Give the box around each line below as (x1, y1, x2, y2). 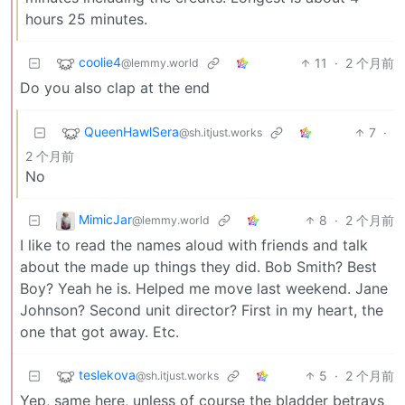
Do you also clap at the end (20, 78, 210, 97)
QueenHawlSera (84, 123, 179, 139)
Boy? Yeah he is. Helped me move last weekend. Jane (20, 278, 388, 297)
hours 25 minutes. (25, 9, 147, 28)
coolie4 (79, 53, 121, 70)
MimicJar (79, 211, 132, 227)
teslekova (79, 366, 136, 382)
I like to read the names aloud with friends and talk (20, 235, 368, 254)
